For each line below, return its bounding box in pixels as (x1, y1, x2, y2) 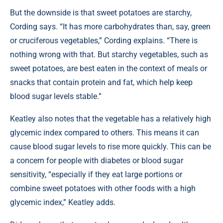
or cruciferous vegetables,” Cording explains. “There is (10, 36, 198, 45)
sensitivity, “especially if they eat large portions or (10, 170, 182, 179)
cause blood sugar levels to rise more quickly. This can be (10, 142, 211, 151)
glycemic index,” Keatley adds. (10, 198, 115, 207)
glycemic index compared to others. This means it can (10, 128, 199, 137)
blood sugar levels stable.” (10, 92, 102, 101)
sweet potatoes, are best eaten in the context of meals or (10, 64, 207, 73)
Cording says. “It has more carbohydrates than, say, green (10, 22, 211, 31)
